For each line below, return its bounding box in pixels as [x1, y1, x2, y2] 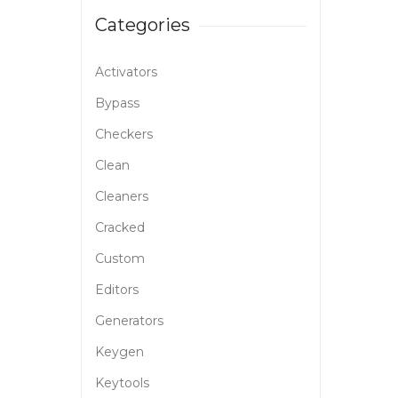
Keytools [95, 375, 149, 392]
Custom [95, 251, 145, 267]
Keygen [95, 344, 144, 361]
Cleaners [95, 188, 148, 205]
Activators [95, 64, 157, 81]
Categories [95, 14, 190, 36]
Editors [95, 282, 139, 298]
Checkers [95, 126, 153, 143]
